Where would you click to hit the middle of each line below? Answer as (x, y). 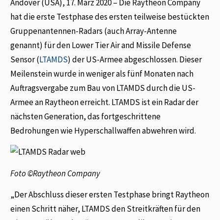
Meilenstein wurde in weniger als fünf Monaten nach (102, 73)
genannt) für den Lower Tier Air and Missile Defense (101, 45)
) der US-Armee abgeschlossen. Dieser (135, 59)
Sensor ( (25, 59)
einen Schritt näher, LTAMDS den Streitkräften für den (106, 209)
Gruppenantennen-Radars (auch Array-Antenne (94, 31)
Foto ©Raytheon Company (55, 173)
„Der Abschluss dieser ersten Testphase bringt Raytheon (110, 194)
